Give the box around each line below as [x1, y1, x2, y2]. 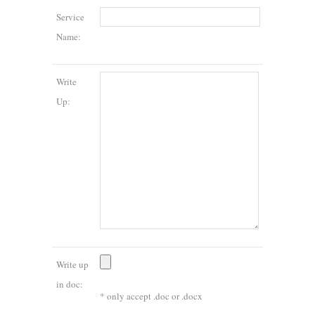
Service [56, 10, 84, 23]
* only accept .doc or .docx [100, 289, 202, 302]
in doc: [56, 277, 83, 290]
